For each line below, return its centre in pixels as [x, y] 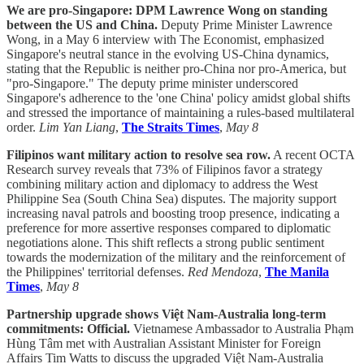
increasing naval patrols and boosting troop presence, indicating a [173, 213]
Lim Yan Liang [77, 127]
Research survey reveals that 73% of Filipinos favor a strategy [165, 169]
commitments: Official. [68, 328]
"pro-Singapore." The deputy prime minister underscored [152, 83]
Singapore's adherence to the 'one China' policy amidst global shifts [178, 97]
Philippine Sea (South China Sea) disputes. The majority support [171, 198]
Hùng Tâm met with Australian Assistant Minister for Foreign [164, 343]
